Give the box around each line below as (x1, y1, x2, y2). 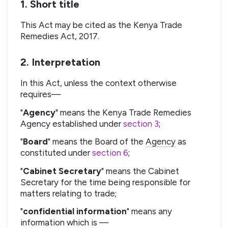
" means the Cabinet (101, 165, 179, 176)
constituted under (20, 148, 92, 158)
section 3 (123, 118, 159, 129)
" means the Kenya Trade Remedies (55, 107, 191, 118)
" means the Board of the (48, 136, 146, 147)
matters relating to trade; (20, 188, 117, 198)
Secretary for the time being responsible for (20, 177, 190, 187)
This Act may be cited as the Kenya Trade (20, 19, 182, 30)
